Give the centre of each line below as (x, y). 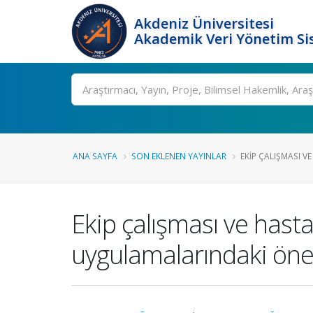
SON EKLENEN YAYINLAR (179, 156)
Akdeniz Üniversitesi (204, 23)
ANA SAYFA (95, 156)
